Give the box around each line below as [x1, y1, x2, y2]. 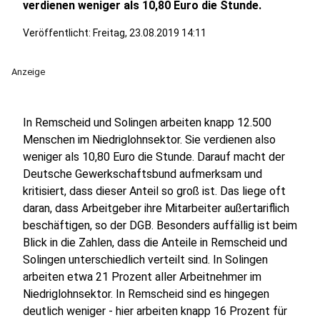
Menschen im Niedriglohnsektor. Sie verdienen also [23, 133, 276, 146]
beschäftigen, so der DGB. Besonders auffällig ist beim [23, 219, 297, 232]
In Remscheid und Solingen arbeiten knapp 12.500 [23, 116, 271, 129]
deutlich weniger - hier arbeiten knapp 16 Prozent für [23, 304, 287, 318]
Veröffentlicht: [23, 27, 93, 39]
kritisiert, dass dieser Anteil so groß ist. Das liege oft [23, 184, 286, 198]
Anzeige [11, 66, 45, 77]
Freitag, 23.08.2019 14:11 [93, 27, 206, 39]
